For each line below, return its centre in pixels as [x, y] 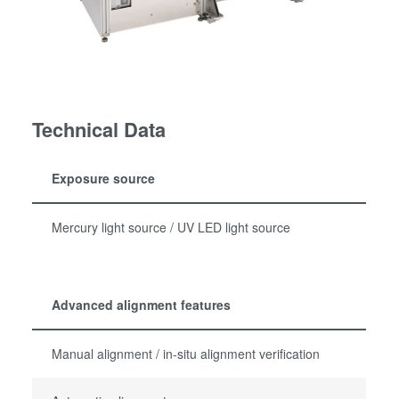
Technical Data [99, 129]
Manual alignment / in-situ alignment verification [186, 354]
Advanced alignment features [142, 305]
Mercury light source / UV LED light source [171, 227]
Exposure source [104, 178]
